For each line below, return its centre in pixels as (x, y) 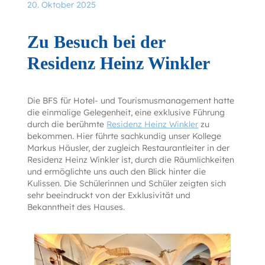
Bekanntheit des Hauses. (76, 207)
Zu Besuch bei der (96, 41)
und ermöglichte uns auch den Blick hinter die (117, 171)
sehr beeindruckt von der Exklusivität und (109, 195)
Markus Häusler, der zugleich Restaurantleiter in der (129, 148)
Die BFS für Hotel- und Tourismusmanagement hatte (131, 100)
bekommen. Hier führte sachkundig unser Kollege (125, 136)
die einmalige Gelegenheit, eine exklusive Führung (126, 112)
